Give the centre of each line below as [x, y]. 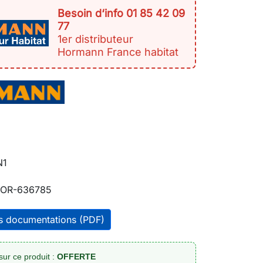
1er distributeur [96, 39]
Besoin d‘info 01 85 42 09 [122, 13]
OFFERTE [76, 257]
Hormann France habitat [118, 52]
